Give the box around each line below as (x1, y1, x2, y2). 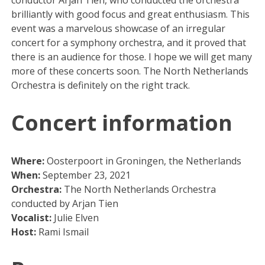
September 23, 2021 (43, 168, 131, 182)
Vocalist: (11, 211, 54, 224)
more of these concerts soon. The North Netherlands (11, 64, 249, 77)
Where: (11, 154, 47, 167)
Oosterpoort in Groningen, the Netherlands (47, 154, 242, 167)
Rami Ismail (38, 225, 89, 238)
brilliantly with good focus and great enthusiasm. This (11, 7, 250, 21)
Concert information (11, 108, 233, 137)
